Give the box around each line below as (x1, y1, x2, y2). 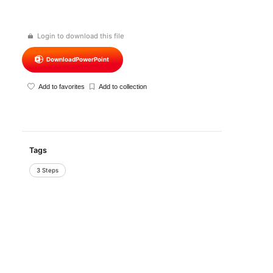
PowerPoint (75, 56, 109, 63)
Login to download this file (37, 31, 124, 40)
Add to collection (99, 83, 147, 91)
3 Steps (36, 166, 58, 174)
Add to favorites (38, 83, 85, 91)
